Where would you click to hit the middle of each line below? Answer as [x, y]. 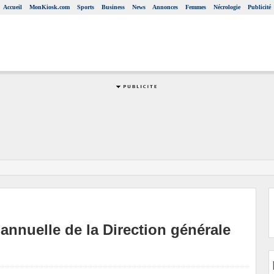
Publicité [259, 7]
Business [113, 7]
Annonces [165, 7]
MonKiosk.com [50, 7]
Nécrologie [227, 7]
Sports [86, 7]
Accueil [13, 7]
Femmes [196, 7]
